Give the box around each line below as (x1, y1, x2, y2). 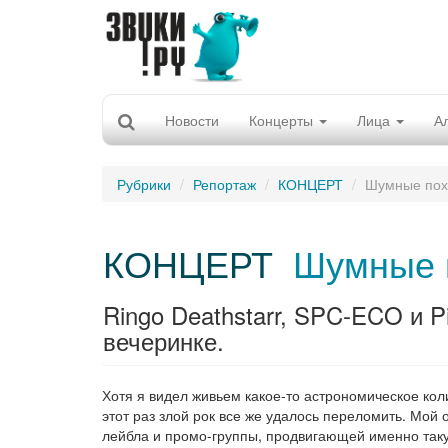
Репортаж (193, 174, 256, 194)
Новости (165, 110, 219, 130)
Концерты (249, 110, 317, 130)
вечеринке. (103, 323, 224, 358)
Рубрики (117, 174, 171, 194)
